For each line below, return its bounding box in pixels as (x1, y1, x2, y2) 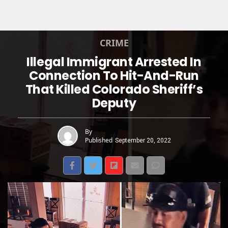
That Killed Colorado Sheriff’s (25, 81, 203, 98)
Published (84, 135, 112, 145)
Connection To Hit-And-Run (29, 67, 199, 84)
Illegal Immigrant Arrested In (26, 53, 202, 70)
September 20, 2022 (115, 136, 171, 144)
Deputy (92, 95, 136, 111)
